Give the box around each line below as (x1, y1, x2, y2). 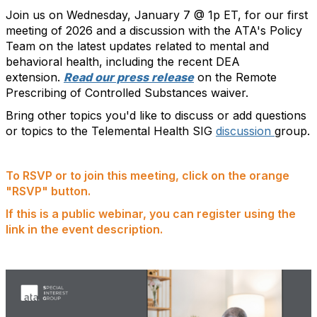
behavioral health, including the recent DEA (6, 54, 240, 69)
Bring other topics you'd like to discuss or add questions (6, 108, 306, 122)
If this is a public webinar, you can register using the (6, 207, 296, 221)
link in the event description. (6, 222, 166, 236)
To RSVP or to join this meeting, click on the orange (6, 168, 289, 183)
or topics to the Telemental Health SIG (6, 124, 216, 138)
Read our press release (64, 70, 194, 84)
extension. (6, 70, 64, 84)
